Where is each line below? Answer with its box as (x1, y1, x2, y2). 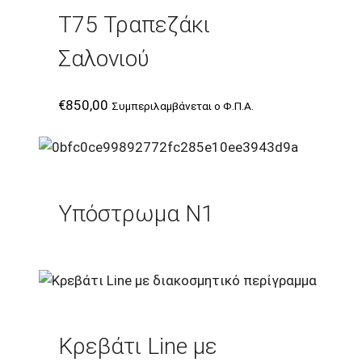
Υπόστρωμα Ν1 (58, 200, 214, 227)
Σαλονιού (58, 45, 149, 73)
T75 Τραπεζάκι (58, 11, 210, 39)
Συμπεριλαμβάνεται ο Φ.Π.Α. (112, 99, 254, 113)
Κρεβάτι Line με (58, 333, 217, 360)
